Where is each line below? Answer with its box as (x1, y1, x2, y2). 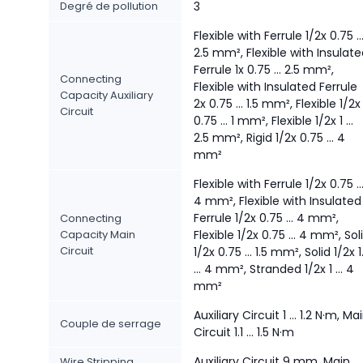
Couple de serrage (60, 316, 161, 331)
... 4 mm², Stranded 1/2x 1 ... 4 (194, 261, 354, 277)
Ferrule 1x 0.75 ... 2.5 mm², (194, 62, 334, 78)
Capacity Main (60, 227, 135, 242)
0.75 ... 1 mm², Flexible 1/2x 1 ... (194, 113, 353, 129)
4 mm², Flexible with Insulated (194, 193, 361, 209)
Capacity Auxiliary (60, 88, 153, 103)
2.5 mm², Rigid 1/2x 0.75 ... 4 (194, 130, 345, 146)
